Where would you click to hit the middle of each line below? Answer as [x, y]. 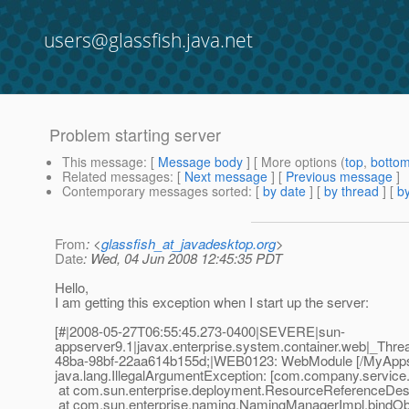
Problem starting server [135, 135]
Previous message [339, 177]
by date [284, 191]
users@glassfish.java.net [148, 40]
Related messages [116, 177]
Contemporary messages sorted [155, 191]
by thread [351, 191]
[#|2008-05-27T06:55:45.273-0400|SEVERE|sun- [200, 331]
